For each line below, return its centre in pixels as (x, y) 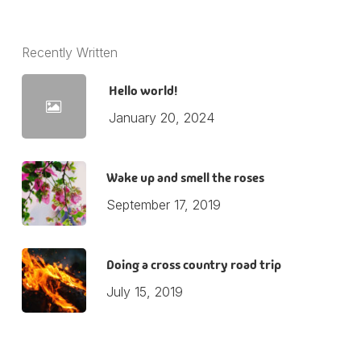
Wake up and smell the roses (185, 177)
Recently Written (69, 52)
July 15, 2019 (144, 291)
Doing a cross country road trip (193, 264)
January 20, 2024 (161, 117)
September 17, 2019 (163, 204)
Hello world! (143, 90)
